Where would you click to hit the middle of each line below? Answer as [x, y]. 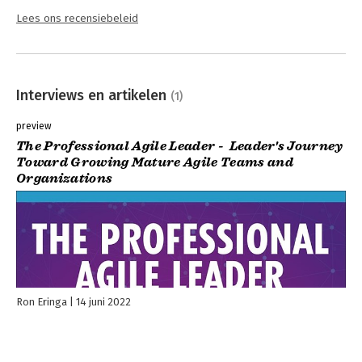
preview [34, 126]
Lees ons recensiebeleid [77, 18]
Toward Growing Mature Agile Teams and [155, 162]
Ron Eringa [42, 301]
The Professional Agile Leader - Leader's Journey [180, 146]
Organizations [65, 178]
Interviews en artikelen [93, 95]
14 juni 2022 [103, 301]
